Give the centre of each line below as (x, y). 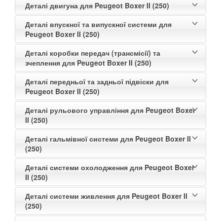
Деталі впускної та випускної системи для (98, 24)
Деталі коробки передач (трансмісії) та (93, 53)
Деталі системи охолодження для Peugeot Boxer (110, 167)
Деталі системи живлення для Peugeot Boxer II (106, 196)
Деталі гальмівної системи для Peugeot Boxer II (108, 138)
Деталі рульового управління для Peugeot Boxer (110, 110)
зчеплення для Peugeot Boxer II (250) (88, 62)
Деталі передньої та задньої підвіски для (97, 81)
